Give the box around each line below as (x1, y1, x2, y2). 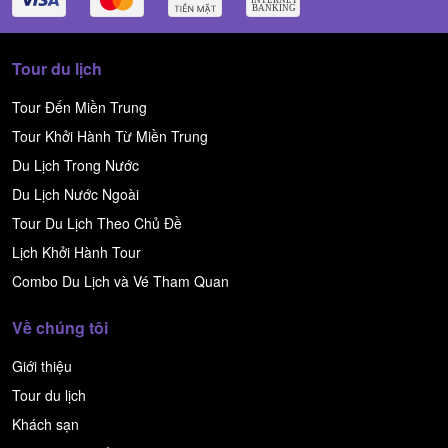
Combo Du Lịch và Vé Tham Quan (12, 271, 229, 292)
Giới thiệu (12, 356, 72, 377)
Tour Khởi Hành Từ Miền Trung (12, 126, 208, 147)
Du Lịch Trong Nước (12, 155, 139, 176)
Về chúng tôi (12, 316, 108, 340)
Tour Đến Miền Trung (12, 97, 147, 118)
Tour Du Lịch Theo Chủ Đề (12, 213, 182, 234)
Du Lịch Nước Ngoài (12, 184, 139, 205)
